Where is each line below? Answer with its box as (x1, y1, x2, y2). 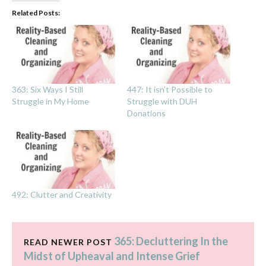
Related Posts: (12, 8, 60, 17)
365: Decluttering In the (114, 235, 228, 248)
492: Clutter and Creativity (12, 189, 112, 200)
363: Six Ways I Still (12, 84, 83, 95)
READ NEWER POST (24, 237, 112, 248)
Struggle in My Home (12, 96, 89, 107)
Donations (127, 108, 166, 119)
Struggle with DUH (127, 96, 197, 107)
